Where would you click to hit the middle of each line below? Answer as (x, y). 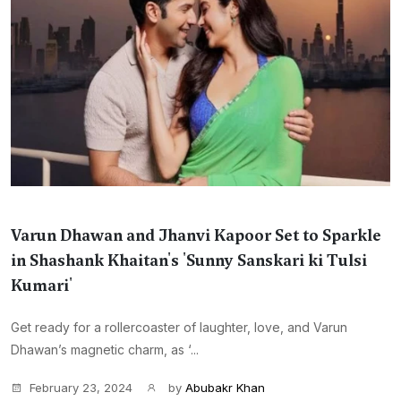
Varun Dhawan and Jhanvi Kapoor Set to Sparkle (196, 235)
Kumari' (42, 286)
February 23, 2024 (81, 388)
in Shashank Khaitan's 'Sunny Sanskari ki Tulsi (189, 260)
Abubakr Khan (225, 388)
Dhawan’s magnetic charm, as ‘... (105, 350)
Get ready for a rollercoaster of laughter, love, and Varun (179, 327)
